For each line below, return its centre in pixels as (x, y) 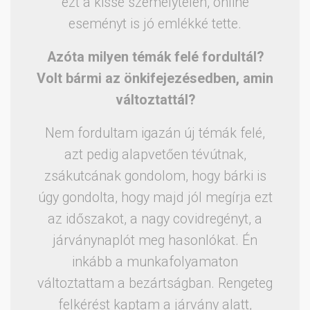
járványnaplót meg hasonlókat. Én (155, 240)
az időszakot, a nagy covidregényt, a (155, 219)
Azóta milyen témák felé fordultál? (155, 57)
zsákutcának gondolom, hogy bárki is (155, 176)
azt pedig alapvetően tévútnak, (155, 154)
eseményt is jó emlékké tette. (155, 24)
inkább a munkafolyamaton (155, 262)
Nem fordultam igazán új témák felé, (155, 133)
